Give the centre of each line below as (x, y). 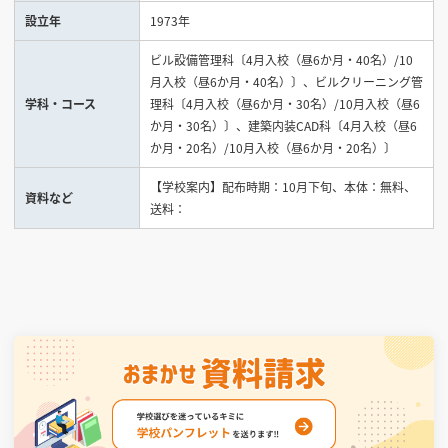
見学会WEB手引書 (162, 59)
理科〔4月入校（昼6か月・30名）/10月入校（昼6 (285, 103)
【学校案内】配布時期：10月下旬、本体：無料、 (283, 186)
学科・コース (60, 103)
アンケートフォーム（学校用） (197, 115)
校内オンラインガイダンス (185, 87)
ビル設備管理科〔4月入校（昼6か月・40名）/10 (281, 59)
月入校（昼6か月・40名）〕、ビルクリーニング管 (286, 81)
